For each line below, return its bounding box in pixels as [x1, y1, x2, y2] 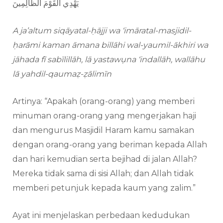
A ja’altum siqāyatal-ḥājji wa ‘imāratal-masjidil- [12, 26, 191, 36]
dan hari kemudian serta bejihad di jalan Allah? [12, 154, 197, 164]
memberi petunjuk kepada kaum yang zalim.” [12, 183, 196, 193]
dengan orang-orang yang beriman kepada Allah [12, 140, 207, 150]
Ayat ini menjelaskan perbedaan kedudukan [12, 211, 190, 221]
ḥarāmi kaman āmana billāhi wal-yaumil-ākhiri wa [12, 40, 208, 50]
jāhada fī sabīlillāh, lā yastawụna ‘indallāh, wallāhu [12, 55, 205, 65]
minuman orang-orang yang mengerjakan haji [12, 111, 196, 121]
